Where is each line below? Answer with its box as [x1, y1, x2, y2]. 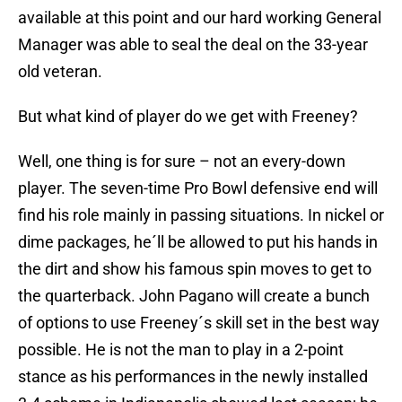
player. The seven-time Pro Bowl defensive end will [18, 179, 378, 198]
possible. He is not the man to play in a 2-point [18, 340, 344, 360]
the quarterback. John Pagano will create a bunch [18, 286, 370, 306]
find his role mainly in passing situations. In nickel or [18, 205, 384, 225]
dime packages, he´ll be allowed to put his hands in [18, 232, 378, 252]
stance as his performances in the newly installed [18, 367, 368, 387]
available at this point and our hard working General [18, 8, 381, 28]
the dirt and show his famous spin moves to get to [18, 259, 371, 279]
